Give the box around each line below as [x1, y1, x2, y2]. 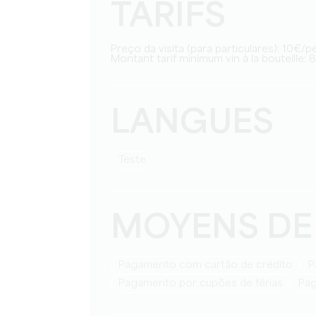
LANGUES [111, 107, 274, 140]
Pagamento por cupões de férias [125, 279, 283, 288]
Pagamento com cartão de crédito [125, 260, 293, 270]
